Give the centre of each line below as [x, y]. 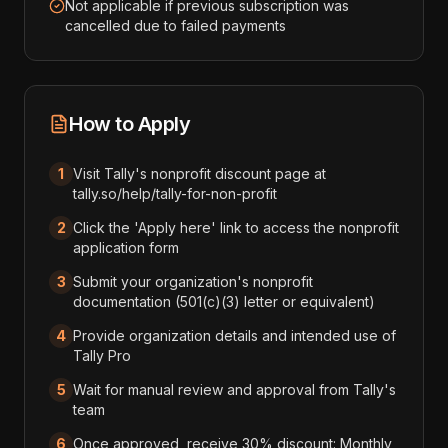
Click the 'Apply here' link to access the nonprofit [236, 227]
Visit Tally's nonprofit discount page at [199, 173]
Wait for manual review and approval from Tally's [234, 389]
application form [126, 247]
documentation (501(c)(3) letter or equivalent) [224, 301]
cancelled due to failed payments [175, 25]
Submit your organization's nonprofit [193, 281]
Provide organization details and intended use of [234, 335]
